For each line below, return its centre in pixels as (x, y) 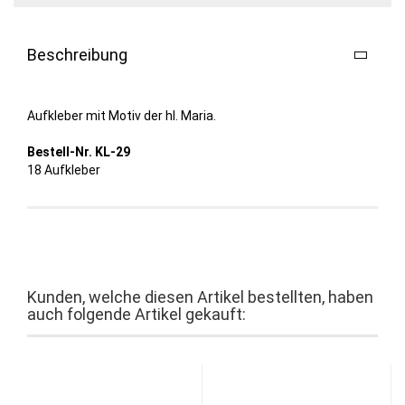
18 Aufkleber (64, 170)
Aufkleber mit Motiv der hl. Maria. (122, 116)
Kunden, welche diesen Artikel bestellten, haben (200, 297)
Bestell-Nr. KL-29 (79, 152)
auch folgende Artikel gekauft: (137, 315)
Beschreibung (77, 55)
